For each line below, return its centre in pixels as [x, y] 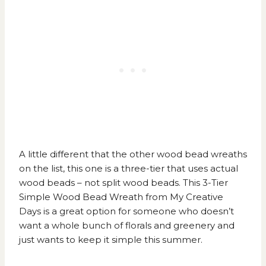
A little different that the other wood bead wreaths [133, 154]
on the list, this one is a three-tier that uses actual [129, 169]
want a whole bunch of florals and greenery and [127, 226]
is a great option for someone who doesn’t [137, 211]
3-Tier [215, 183]
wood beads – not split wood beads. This [111, 183]
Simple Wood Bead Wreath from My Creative [121, 197]
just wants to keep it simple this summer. [111, 240]
